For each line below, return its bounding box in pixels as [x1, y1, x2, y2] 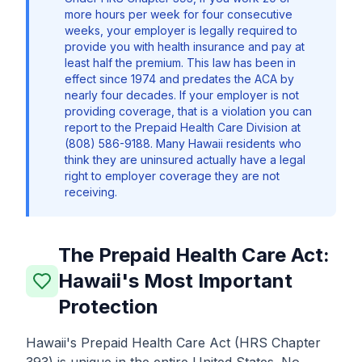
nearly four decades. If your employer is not [65, 88, 299, 102]
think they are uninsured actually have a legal [65, 153, 305, 166]
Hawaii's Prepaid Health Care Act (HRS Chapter [26, 335, 321, 351]
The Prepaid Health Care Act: [58, 243, 330, 267]
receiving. [65, 185, 117, 199]
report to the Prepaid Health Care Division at [65, 120, 301, 134]
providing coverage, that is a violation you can [65, 104, 312, 118]
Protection [58, 295, 158, 318]
